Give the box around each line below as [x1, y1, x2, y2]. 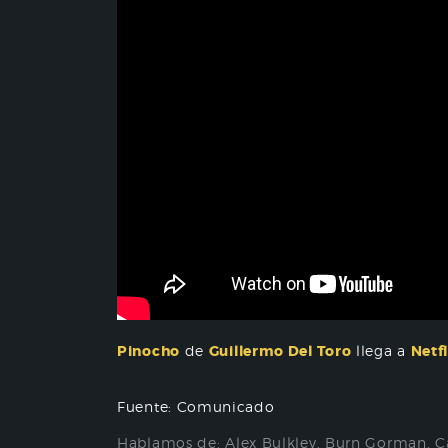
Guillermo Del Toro [208, 342, 352, 360]
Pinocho [117, 342, 180, 360]
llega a [351, 342, 411, 359]
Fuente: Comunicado [117, 398, 275, 415]
